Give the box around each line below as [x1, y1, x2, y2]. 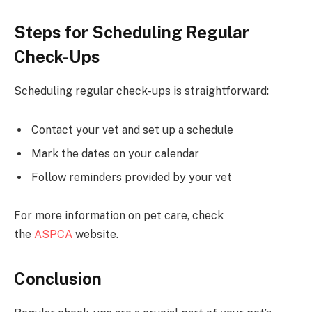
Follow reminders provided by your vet [31, 170, 232, 184]
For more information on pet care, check [14, 209, 224, 223]
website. [72, 228, 118, 242]
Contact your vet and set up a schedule [31, 123, 233, 136]
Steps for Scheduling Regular [14, 22, 249, 42]
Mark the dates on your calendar [31, 146, 199, 160]
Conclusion [14, 268, 102, 288]
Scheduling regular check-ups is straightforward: [14, 84, 269, 97]
